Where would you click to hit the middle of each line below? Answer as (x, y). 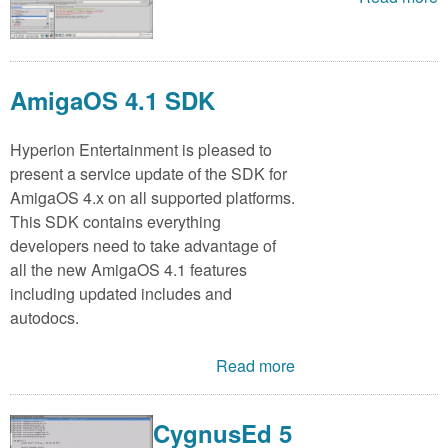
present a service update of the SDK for (148, 173)
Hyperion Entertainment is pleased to (141, 149)
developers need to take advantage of (143, 245)
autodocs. (44, 317)
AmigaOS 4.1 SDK (112, 99)
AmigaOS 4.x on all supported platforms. (152, 197)
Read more (256, 365)
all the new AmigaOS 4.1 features (128, 269)
